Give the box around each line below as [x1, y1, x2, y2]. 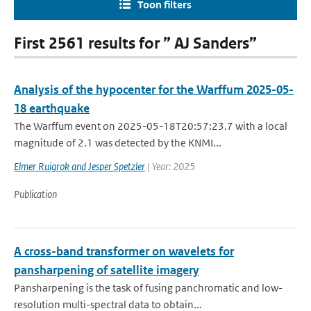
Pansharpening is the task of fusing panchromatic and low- [14, 281, 283, 294]
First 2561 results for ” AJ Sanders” [14, 34, 257, 53]
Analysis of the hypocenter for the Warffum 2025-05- [14, 82, 294, 97]
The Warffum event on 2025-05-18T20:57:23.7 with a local [14, 119, 287, 133]
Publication [14, 187, 57, 201]
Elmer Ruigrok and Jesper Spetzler [14, 160, 145, 173]
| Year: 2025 [145, 160, 195, 173]
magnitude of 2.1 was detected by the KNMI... [14, 136, 221, 149]
